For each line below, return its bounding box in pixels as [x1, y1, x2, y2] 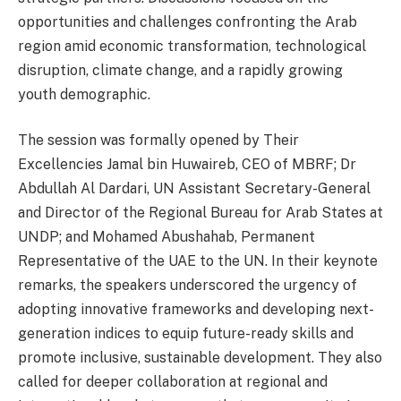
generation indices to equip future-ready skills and [18, 325, 354, 343]
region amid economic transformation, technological [18, 37, 366, 55]
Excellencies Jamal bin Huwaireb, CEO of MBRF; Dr [18, 156, 356, 174]
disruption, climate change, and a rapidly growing [18, 61, 343, 79]
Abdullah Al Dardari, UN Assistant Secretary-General [18, 180, 371, 198]
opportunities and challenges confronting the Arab [18, 13, 357, 30]
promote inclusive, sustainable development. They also [18, 349, 382, 367]
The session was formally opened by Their [18, 132, 299, 149]
